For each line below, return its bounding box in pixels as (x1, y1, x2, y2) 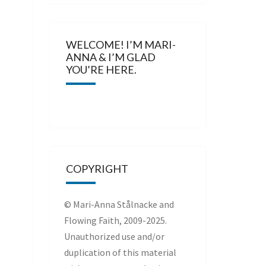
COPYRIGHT (65, 162, 128, 175)
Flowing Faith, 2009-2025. (64, 214, 167, 226)
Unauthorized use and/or (64, 230, 164, 242)
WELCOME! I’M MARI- (65, 38, 176, 51)
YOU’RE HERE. (65, 63, 137, 76)
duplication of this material (64, 246, 176, 258)
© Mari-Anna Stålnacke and (64, 198, 174, 210)
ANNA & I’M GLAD (65, 50, 156, 64)
